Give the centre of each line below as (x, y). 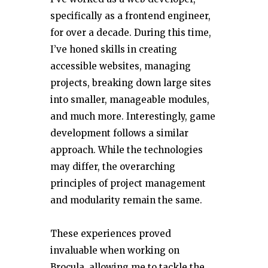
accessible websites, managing (121, 66)
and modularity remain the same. (126, 200)
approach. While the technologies (127, 150)
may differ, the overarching (113, 166)
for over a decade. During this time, (131, 32)
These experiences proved (111, 233)
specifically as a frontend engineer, (130, 16)
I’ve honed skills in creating (114, 49)
